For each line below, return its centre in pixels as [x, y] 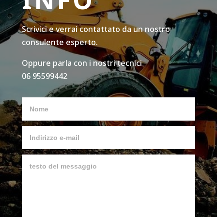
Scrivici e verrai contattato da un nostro [96, 29]
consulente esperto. [60, 42]
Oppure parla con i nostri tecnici [82, 63]
